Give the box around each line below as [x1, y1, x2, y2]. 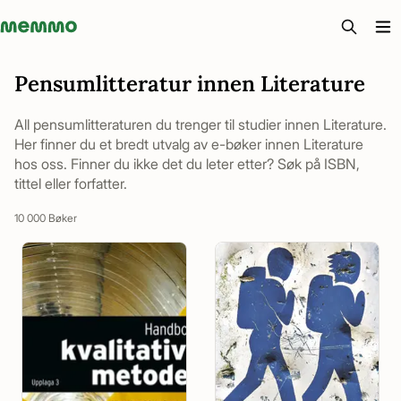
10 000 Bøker [14, 211, 77, 225]
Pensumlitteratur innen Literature [14, 70, 365, 98]
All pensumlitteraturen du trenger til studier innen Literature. [14, 115, 387, 133]
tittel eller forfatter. [14, 175, 127, 192]
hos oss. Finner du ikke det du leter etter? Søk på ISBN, [14, 155, 360, 173]
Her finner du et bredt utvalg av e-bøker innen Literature [14, 135, 363, 153]
